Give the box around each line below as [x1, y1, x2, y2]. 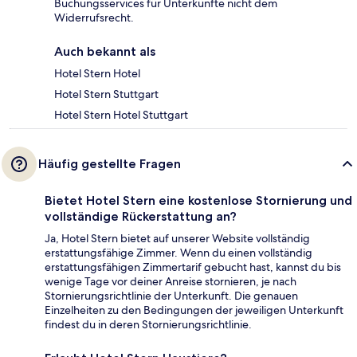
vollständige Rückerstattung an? [45, 209, 237, 225]
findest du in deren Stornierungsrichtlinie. [45, 317, 252, 332]
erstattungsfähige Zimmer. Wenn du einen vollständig [45, 245, 312, 261]
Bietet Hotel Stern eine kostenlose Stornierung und [45, 193, 352, 209]
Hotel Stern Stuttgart [54, 87, 159, 102]
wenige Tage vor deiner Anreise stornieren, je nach [45, 274, 296, 289]
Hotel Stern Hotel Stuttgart [54, 108, 188, 123]
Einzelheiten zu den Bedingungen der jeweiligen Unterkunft [45, 303, 343, 318]
